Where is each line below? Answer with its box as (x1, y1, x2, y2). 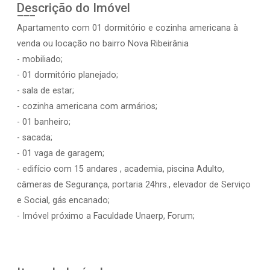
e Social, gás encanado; (17, 195, 110, 206)
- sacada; (17, 133, 52, 143)
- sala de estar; (17, 86, 74, 96)
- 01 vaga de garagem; (17, 148, 104, 159)
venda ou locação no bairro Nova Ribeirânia (17, 39, 189, 49)
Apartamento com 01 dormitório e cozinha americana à (17, 23, 238, 33)
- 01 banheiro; (17, 117, 71, 127)
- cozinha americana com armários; (17, 101, 157, 111)
